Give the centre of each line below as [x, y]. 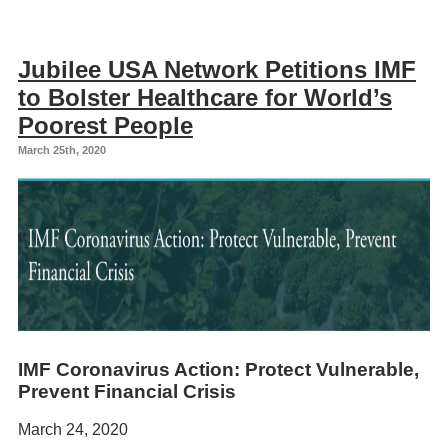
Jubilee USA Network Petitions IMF [217, 69]
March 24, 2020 [73, 430]
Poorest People [105, 125]
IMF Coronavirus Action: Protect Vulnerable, [218, 369]
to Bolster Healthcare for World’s [205, 97]
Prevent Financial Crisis [127, 391]
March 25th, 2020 [62, 149]
